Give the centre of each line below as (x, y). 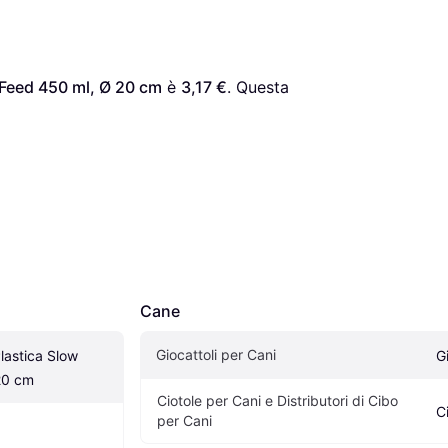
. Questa (258, 87)
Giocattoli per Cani (216, 355)
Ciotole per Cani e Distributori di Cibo (277, 401)
